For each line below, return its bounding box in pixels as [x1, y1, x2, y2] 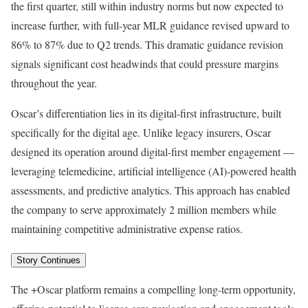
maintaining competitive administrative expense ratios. [11, 221, 243, 236]
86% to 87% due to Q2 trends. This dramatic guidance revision [11, 37, 283, 52]
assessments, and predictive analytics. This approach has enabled [11, 183, 290, 198]
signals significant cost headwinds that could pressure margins [11, 56, 278, 71]
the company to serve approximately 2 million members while [11, 202, 276, 217]
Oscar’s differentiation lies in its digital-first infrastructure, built [11, 106, 281, 121]
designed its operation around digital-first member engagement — [11, 144, 294, 159]
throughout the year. [11, 76, 97, 91]
